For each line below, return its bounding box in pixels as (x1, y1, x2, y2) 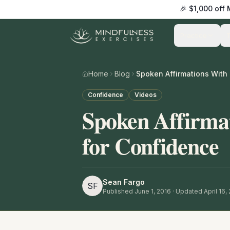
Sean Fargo (103, 177, 145, 186)
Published (103, 187, 135, 195)
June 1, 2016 (135, 187, 171, 195)
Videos (135, 91, 157, 99)
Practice (180, 31, 207, 40)
